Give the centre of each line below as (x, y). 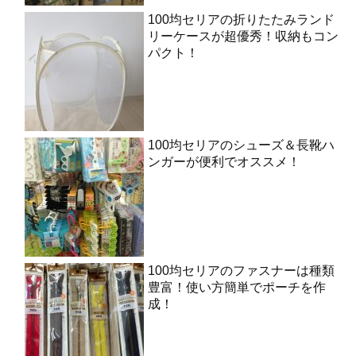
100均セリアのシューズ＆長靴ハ (241, 145)
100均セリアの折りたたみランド (241, 19)
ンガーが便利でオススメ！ (224, 161)
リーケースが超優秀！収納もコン (243, 36)
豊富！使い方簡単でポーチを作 (237, 287)
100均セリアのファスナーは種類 (241, 270)
